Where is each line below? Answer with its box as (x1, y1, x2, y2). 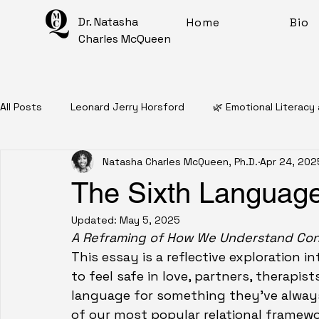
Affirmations (28, 271, 87, 284)
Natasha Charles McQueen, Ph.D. (103, 155, 258, 168)
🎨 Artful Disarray (206, 214, 288, 227)
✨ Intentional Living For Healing (28, 214, 177, 227)
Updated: (71, 214, 120, 226)
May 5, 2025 (120, 214, 180, 226)
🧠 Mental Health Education (164, 157, 296, 170)
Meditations (184, 271, 243, 284)
